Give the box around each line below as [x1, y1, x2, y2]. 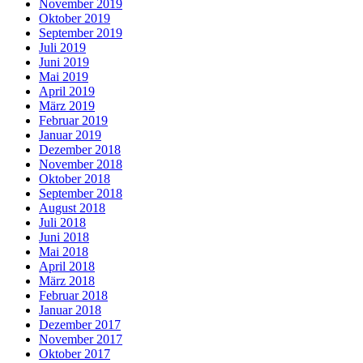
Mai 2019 [39, 69, 88, 83]
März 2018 [39, 273, 95, 288]
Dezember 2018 [39, 142, 121, 156]
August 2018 [39, 200, 105, 215]
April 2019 [39, 83, 95, 98]
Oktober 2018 [39, 171, 110, 186]
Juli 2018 [39, 215, 86, 229]
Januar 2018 [39, 302, 101, 317]
